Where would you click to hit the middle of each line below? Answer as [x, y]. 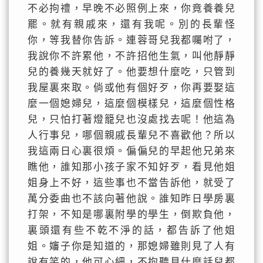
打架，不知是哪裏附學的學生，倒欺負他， [131, 215]
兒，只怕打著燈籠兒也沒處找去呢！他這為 [131, 119]
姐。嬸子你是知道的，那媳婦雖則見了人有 [131, 246]
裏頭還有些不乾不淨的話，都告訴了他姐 [131, 230]
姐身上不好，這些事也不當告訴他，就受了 [131, 183]
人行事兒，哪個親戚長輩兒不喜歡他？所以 [131, 135]
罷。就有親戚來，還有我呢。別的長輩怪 [131, 24]
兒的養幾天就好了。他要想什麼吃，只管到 [131, 72]
